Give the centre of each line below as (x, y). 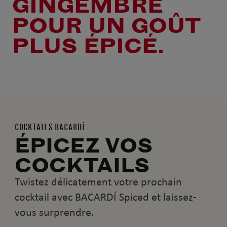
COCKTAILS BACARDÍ (50, 127)
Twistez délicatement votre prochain (98, 182)
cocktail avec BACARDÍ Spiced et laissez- (105, 197)
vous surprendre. (54, 213)
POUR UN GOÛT (106, 25)
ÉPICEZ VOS (83, 146)
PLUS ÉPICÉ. (88, 46)
